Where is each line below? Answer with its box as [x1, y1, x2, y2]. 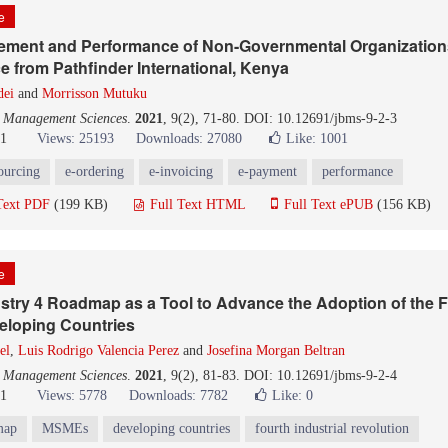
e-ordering [65, 164, 124, 179]
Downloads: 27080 [136, 131, 242, 146]
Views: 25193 [37, 131, 114, 146]
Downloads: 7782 [129, 388, 228, 403]
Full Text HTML [146, 197, 245, 212]
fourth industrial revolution [255, 421, 409, 436]
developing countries [113, 421, 230, 436]
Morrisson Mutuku [42, 86, 147, 101]
